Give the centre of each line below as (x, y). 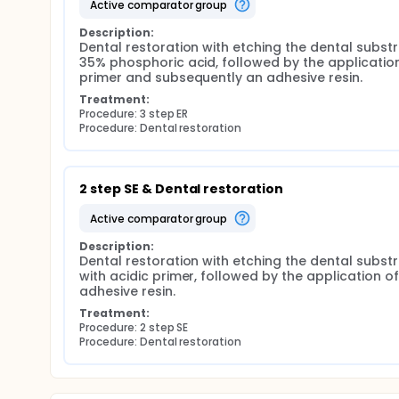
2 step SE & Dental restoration (182, 189)
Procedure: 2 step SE (134, 327)
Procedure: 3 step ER (134, 114)
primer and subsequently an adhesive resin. (221, 77)
